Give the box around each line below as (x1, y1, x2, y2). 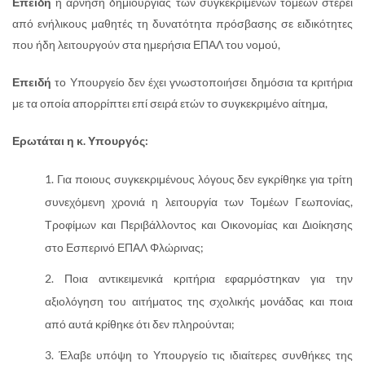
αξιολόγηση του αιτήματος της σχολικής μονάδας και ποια (45, 293, 353, 308)
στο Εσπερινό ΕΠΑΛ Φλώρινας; (45, 240, 204, 254)
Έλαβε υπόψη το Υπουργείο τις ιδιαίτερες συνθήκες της (58, 347, 353, 362)
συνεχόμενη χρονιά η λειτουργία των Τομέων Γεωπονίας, (45, 194, 353, 209)
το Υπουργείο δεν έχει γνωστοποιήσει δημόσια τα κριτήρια (51, 74, 353, 89)
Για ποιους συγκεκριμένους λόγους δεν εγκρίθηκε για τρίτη (56, 171, 353, 186)
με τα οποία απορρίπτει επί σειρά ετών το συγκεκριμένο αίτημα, (12, 95, 328, 110)
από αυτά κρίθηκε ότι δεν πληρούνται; (45, 316, 235, 331)
